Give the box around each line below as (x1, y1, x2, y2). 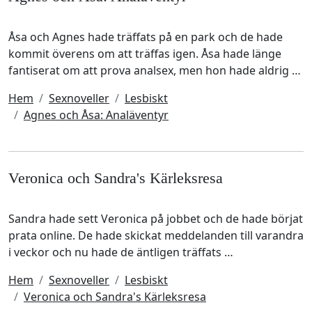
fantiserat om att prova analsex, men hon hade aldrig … (8, 63, 301, 79)
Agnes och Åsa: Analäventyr (24, 107, 169, 123)
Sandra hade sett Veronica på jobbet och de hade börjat (8, 211, 303, 227)
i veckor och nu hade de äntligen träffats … (8, 244, 233, 260)
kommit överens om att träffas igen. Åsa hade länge (8, 46, 281, 62)
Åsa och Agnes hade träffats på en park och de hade (8, 29, 283, 45)
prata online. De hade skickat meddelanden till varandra (8, 228, 304, 244)
